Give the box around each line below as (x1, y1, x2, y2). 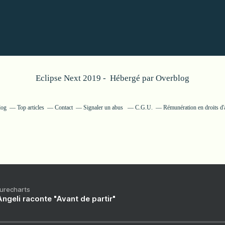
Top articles (17, 103, 44, 111)
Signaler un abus (83, 103, 125, 111)
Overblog (156, 73, 189, 83)
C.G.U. (135, 103, 153, 111)
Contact (54, 103, 73, 111)
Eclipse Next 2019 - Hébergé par (36, 73, 156, 83)
